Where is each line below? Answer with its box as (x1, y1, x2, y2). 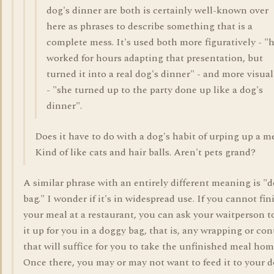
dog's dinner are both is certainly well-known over (46, 3, 268, 18)
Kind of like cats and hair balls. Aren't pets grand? (35, 145, 256, 160)
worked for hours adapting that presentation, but (46, 51, 263, 65)
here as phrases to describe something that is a (46, 19, 253, 34)
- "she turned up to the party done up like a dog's (46, 83, 263, 97)
